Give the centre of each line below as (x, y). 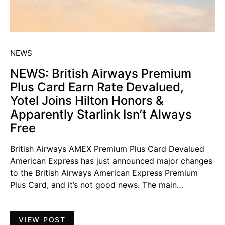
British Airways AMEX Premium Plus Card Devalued (107, 149)
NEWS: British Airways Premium (101, 74)
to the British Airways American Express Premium (104, 173)
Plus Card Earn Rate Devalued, (97, 87)
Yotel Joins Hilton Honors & (87, 101)
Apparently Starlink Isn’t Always (101, 115)
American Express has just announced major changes (111, 161)
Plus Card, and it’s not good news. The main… (97, 185)
